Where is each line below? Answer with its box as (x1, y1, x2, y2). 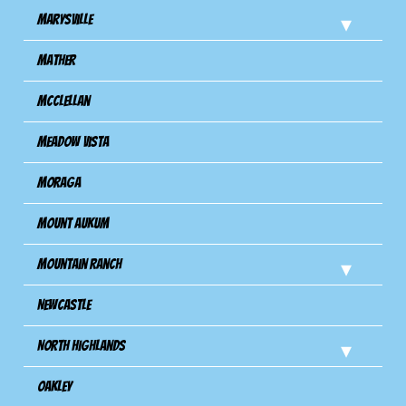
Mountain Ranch (37, 256, 122, 272)
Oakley (37, 378, 72, 394)
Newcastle (37, 296, 92, 313)
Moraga (37, 174, 82, 190)
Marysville (37, 11, 93, 27)
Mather (37, 52, 76, 68)
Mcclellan (37, 92, 91, 109)
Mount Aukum (37, 215, 110, 231)
